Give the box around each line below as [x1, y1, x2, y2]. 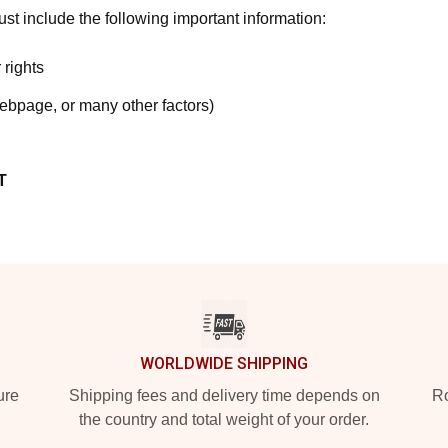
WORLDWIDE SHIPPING [140, 353, 308, 373]
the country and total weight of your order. [79, 410, 369, 428]
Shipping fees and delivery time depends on [68, 386, 380, 404]
